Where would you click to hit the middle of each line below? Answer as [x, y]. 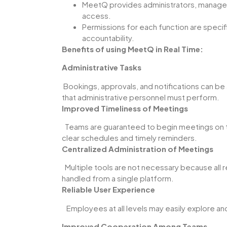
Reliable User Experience [108, 190]
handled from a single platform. [118, 178]
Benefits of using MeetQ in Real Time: [133, 49]
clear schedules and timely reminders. [129, 138]
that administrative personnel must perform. [141, 97]
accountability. [108, 37]
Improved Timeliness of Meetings [125, 108]
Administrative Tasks [102, 67]
